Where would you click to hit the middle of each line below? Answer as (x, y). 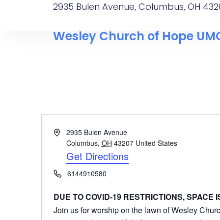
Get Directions (97, 156)
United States (156, 143)
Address (66, 132)
